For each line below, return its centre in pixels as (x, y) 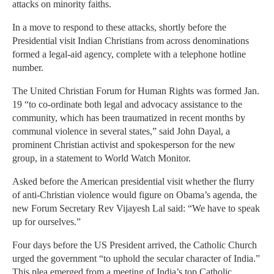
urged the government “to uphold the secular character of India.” (136, 259)
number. (28, 68)
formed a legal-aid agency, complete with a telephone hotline (129, 54)
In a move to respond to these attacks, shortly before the (119, 28)
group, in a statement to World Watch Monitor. (102, 158)
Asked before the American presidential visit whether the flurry (133, 182)
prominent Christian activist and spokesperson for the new (124, 145)
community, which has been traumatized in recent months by (129, 118)
